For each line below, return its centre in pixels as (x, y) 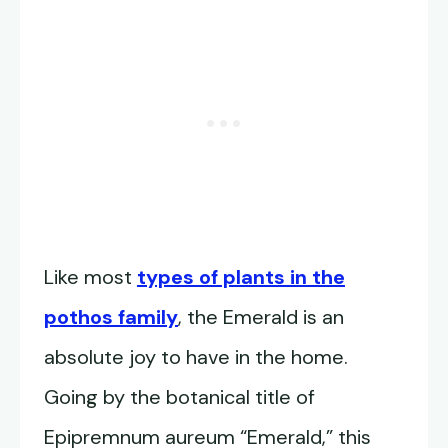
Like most (90, 277)
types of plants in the (241, 277)
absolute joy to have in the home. (196, 357)
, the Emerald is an (261, 317)
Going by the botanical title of (179, 397)
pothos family (111, 317)
